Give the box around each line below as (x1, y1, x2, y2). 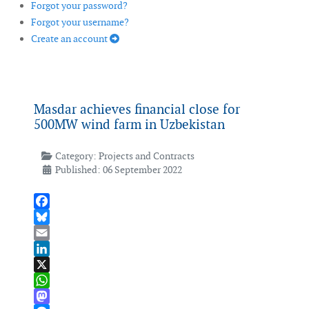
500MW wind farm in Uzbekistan (34, 116, 225, 134)
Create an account (31, 32, 110, 46)
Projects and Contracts (98, 150, 195, 163)
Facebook (34, 210, 75, 223)
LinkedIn (34, 258, 72, 271)
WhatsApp (34, 290, 79, 303)
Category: (52, 150, 99, 163)
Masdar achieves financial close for (34, 101, 240, 119)
